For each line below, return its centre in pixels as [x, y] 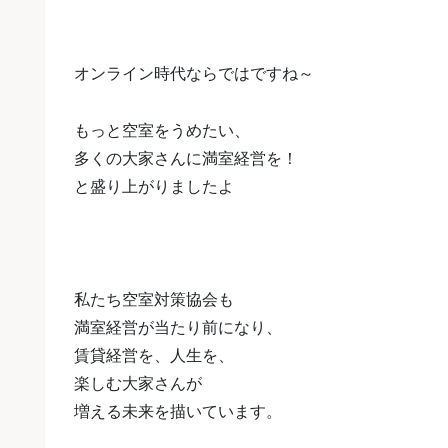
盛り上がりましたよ [162, 186]
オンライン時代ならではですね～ [194, 73]
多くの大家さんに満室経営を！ [186, 158]
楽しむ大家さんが [138, 384]
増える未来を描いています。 [178, 412]
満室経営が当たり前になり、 [178, 328]
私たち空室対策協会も [154, 300]
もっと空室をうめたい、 [162, 130]
